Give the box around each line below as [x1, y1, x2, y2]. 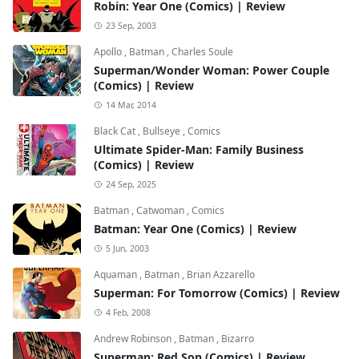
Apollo [94, 44, 124, 58]
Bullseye [143, 123, 183, 138]
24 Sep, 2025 [105, 178, 156, 190]
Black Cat [94, 123, 138, 138]
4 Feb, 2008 [105, 306, 151, 318]
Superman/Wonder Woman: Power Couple [94, 62, 329, 78]
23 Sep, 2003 [105, 19, 156, 31]
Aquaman [94, 267, 139, 281]
